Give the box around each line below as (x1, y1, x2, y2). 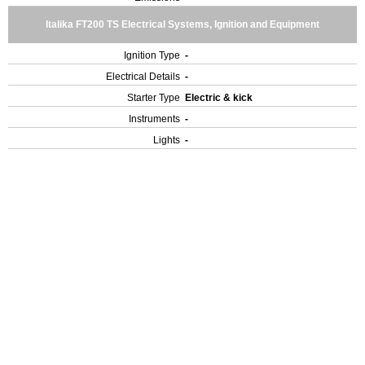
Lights (153, 134, 180, 146)
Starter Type (127, 92, 180, 103)
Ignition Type (124, 50, 180, 61)
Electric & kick (185, 92, 255, 103)
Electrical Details (106, 71, 180, 82)
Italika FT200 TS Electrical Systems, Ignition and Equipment (46, 19, 319, 30)
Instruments (129, 113, 180, 125)
